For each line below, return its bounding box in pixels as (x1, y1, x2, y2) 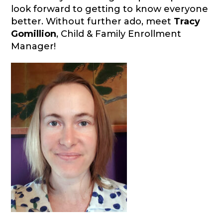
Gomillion (11, 28, 57, 40)
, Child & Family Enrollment (56, 28, 182, 40)
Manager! (11, 41, 56, 52)
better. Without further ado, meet (11, 16, 174, 27)
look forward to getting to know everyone (11, 3, 209, 15)
